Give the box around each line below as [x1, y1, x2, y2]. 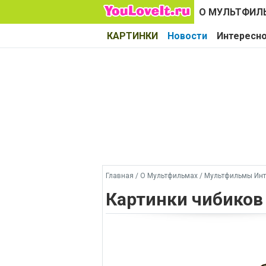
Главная [106, 172, 134, 180]
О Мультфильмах [140, 172, 198, 180]
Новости [167, 30, 207, 42]
